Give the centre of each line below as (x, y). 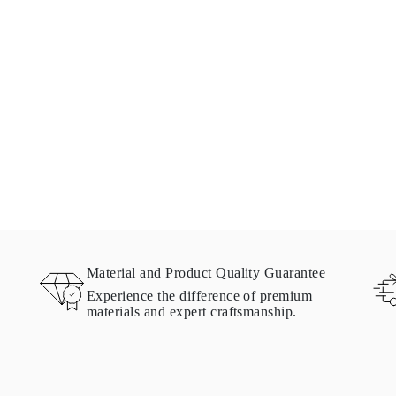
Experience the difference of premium (200, 296)
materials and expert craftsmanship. (192, 312)
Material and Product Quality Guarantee (206, 273)
